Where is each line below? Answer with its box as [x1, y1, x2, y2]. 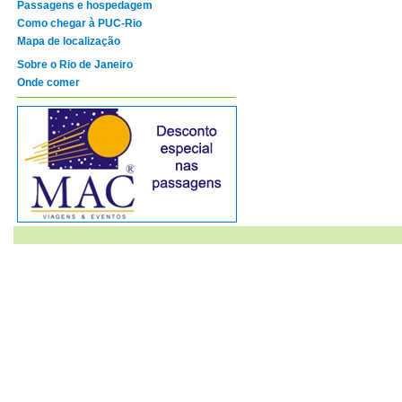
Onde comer [17, 76, 80, 89]
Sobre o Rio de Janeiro [17, 58, 133, 71]
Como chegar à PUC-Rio [17, 17, 142, 30]
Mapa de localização [17, 35, 120, 48]
